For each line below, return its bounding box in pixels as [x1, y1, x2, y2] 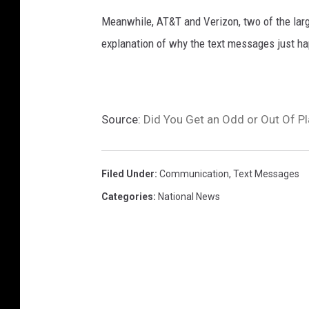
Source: [101, 112, 143, 127]
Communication [159, 168, 229, 180]
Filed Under [101, 168, 154, 180]
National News [158, 191, 220, 203]
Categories [101, 191, 153, 203]
